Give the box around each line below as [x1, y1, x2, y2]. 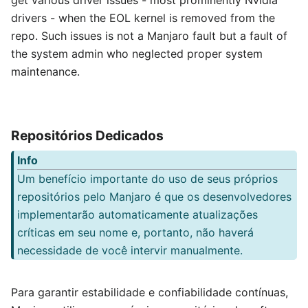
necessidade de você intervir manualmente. [17, 243, 243, 257]
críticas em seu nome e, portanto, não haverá [17, 225, 254, 239]
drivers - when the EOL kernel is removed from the [11, 11, 275, 25]
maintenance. [11, 65, 80, 79]
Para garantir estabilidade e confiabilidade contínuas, [11, 285, 288, 299]
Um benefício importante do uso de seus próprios [17, 171, 278, 186]
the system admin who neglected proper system [11, 47, 263, 61]
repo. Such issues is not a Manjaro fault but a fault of [11, 29, 287, 43]
